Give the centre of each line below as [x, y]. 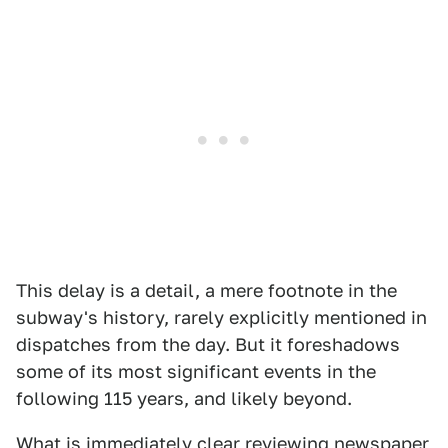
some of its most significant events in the [196, 372]
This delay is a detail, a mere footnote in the [206, 291]
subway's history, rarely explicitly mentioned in [221, 318]
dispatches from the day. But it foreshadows [208, 345]
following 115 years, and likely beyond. [184, 399]
